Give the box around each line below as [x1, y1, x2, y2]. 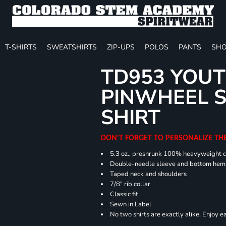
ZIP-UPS [107, 42, 135, 52]
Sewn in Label [110, 199, 152, 209]
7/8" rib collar [110, 179, 151, 189]
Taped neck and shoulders [110, 169, 187, 179]
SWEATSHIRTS [47, 42, 97, 52]
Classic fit [110, 189, 140, 199]
